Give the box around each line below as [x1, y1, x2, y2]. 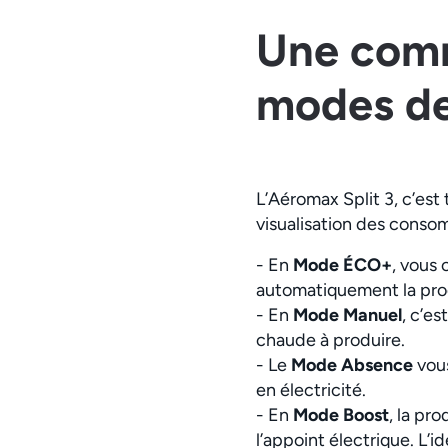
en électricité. [256, 378, 374, 401]
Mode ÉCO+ [293, 253, 392, 276]
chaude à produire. [256, 328, 405, 351]
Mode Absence [291, 353, 417, 376]
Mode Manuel [293, 303, 402, 326]
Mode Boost [293, 403, 389, 426]
